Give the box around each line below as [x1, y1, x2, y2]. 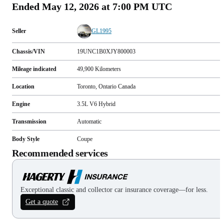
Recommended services [12, 147, 108, 158]
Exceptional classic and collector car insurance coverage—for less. [20, 185, 208, 193]
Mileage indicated [12, 65, 56, 72]
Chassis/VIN [12, 47, 45, 55]
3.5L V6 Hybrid [77, 100, 115, 107]
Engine [12, 100, 30, 107]
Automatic [77, 117, 101, 125]
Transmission [12, 117, 46, 125]
